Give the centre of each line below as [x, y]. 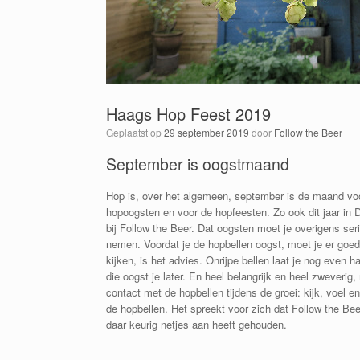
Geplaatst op [139, 132]
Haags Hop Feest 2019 [188, 114]
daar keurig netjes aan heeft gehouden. [196, 324]
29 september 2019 [207, 132]
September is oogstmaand [198, 164]
